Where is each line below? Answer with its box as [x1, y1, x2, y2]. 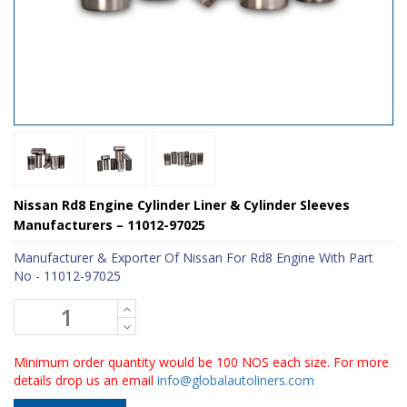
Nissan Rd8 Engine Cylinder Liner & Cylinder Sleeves [14, 195, 350, 213]
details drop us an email [14, 371, 157, 389]
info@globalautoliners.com [157, 371, 314, 389]
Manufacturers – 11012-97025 [14, 215, 205, 233]
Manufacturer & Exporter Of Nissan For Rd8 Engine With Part [14, 248, 373, 266]
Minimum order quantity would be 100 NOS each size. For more [14, 352, 389, 371]
